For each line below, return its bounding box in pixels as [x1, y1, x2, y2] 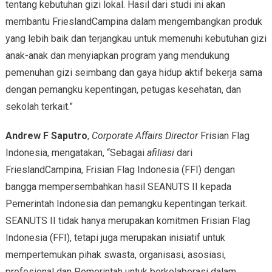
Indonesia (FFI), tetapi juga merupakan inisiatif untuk [5, 231, 225, 243]
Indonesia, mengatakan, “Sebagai [5, 146, 147, 158]
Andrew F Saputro [5, 129, 87, 141]
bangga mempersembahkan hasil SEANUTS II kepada [5, 180, 231, 192]
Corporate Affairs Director [91, 129, 198, 141]
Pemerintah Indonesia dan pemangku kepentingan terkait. [5, 197, 247, 209]
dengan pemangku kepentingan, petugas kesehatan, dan [5, 83, 241, 95]
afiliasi [146, 146, 174, 158]
